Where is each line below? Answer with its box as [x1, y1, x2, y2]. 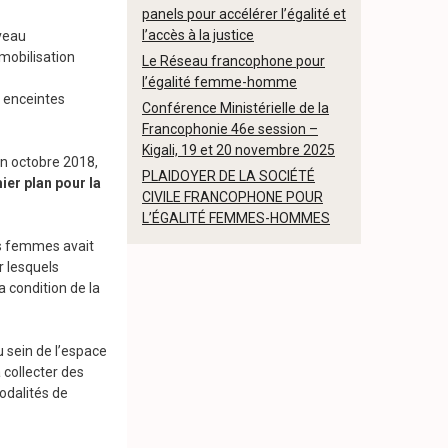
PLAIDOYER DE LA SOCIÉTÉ [142, 168, 315, 184]
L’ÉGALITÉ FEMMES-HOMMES [142, 210, 330, 226]
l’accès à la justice [142, 27, 254, 43]
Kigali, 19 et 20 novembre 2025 [142, 142, 335, 158]
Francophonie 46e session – [142, 121, 318, 137]
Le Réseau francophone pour [142, 53, 325, 69]
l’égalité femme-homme [142, 74, 297, 90]
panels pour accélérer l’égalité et [142, 6, 346, 22]
